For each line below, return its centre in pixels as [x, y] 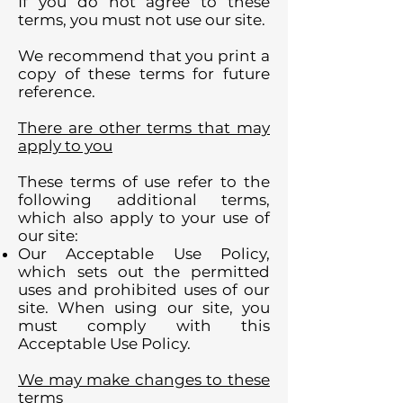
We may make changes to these [144, 380]
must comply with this [144, 326]
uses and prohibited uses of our [144, 290]
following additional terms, [144, 200]
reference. [57, 92]
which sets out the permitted [144, 272]
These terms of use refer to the [144, 182]
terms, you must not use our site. [142, 20]
